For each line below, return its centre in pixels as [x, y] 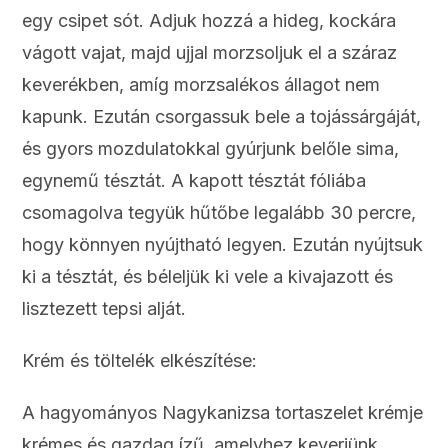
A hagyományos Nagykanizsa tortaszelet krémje [223, 413]
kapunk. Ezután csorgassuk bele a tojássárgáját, [222, 117]
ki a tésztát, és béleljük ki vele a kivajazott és [208, 277]
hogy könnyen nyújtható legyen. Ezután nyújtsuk [223, 245]
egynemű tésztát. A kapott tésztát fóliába [194, 181]
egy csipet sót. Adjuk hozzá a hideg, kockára [209, 21]
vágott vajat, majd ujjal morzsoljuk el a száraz [210, 53]
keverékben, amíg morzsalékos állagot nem [201, 85]
